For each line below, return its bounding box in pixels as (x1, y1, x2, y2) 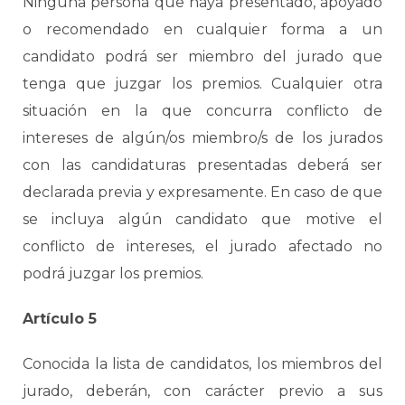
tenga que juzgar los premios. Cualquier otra (23, 75, 382, 92)
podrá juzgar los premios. (23, 265, 203, 282)
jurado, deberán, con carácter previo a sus (23, 382, 382, 400)
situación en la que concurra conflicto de (23, 102, 382, 119)
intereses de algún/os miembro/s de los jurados (23, 129, 382, 146)
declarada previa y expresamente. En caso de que (23, 184, 382, 201)
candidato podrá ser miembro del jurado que (23, 48, 382, 65)
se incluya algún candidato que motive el (23, 211, 382, 228)
